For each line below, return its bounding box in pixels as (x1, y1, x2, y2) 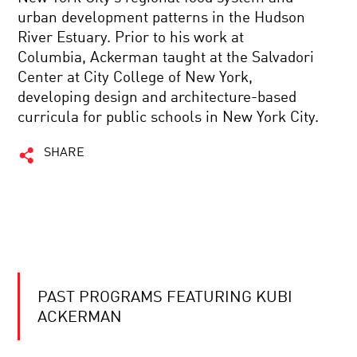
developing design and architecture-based (18, 90, 297, 105)
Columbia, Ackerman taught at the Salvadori (18, 50, 315, 65)
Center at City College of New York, (18, 70, 253, 85)
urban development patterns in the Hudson (18, 10, 306, 25)
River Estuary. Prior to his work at (18, 30, 245, 45)
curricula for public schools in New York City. (18, 110, 320, 125)
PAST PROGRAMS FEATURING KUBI (37, 290, 293, 306)
